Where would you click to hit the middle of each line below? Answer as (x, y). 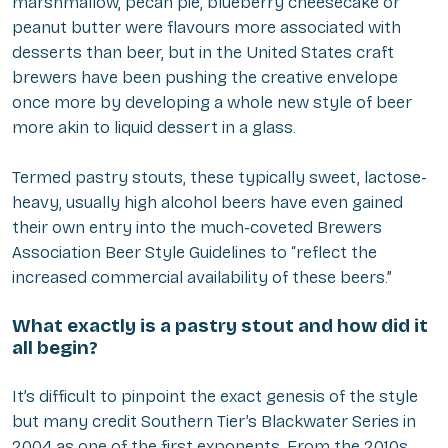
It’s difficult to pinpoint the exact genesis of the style (215, 397)
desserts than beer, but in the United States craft (203, 53)
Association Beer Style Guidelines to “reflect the (194, 253)
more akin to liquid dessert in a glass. (154, 128)
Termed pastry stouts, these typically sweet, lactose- (219, 178)
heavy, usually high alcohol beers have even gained (207, 203)
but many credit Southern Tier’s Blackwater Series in (214, 422)
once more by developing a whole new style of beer (212, 103)
